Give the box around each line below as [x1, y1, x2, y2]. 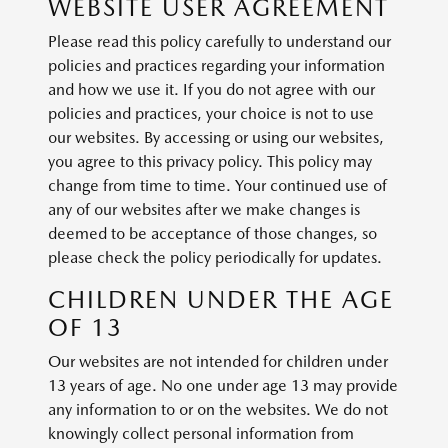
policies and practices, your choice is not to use [48, 104, 374, 123]
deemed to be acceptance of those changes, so [48, 224, 377, 243]
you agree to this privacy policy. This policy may [48, 152, 372, 171]
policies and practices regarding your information [48, 56, 385, 75]
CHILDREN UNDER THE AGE [48, 285, 394, 314]
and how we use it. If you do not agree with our [48, 80, 375, 99]
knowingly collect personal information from [48, 424, 354, 443]
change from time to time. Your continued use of [48, 176, 387, 195]
